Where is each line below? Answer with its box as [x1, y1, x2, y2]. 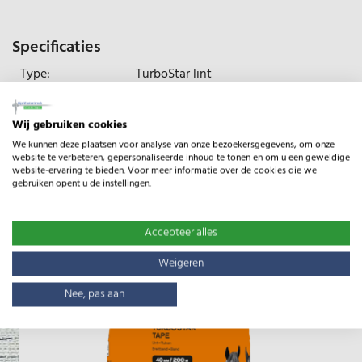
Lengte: [20, 128, 62, 149]
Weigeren [158, 254, 204, 272]
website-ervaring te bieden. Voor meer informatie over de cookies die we [12, 162, 317, 179]
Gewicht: [20, 95, 71, 117]
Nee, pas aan [65, 284, 124, 303]
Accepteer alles [145, 223, 217, 242]
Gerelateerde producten [12, 208, 186, 235]
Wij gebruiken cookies [12, 116, 127, 134]
